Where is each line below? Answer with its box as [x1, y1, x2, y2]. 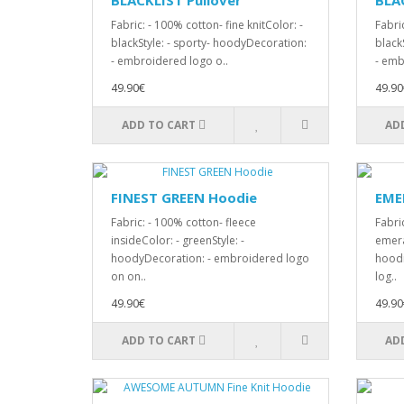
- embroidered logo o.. [111, 53, 228, 69]
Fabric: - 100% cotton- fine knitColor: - [111, 17, 303, 32]
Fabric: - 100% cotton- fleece [111, 215, 256, 230]
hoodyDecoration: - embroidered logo [111, 251, 309, 266]
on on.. [111, 269, 146, 284]
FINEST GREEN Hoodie [111, 188, 257, 207]
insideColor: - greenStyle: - [111, 233, 244, 248]
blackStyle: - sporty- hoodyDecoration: [111, 35, 307, 50]
